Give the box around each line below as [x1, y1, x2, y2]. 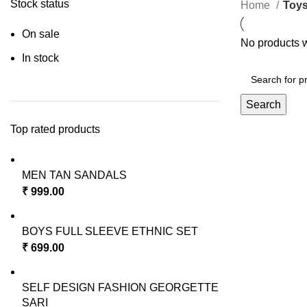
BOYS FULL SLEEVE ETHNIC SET [22, 225, 198, 237]
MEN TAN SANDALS [22, 169, 127, 181]
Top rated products [10, 123, 100, 135]
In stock [22, 52, 59, 64]
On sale [22, 28, 60, 40]
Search [246, 99, 281, 110]
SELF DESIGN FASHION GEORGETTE [22, 282, 219, 293]
